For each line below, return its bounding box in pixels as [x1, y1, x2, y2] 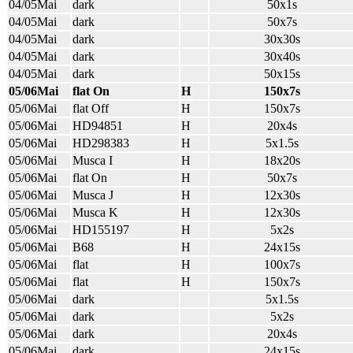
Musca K [72, 206, 118, 219]
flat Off [72, 102, 109, 115]
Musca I [72, 154, 113, 167]
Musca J [72, 188, 113, 202]
